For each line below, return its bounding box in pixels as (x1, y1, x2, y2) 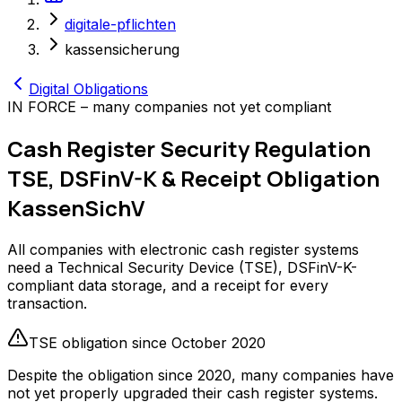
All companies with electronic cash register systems (7, 240, 359, 258)
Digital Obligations (29, 80, 148, 99)
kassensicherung (65, 40, 179, 59)
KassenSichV (7, 193, 144, 223)
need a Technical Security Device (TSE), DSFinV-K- (7, 258, 357, 276)
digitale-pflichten (65, 15, 176, 34)
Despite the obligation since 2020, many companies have (7, 366, 394, 384)
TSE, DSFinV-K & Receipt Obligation (7, 163, 380, 194)
